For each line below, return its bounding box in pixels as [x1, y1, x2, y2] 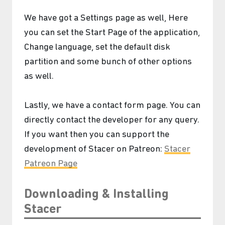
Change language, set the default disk [24, 43, 170, 53]
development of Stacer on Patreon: [24, 144, 164, 154]
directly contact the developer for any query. [24, 115, 199, 125]
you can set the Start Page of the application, [24, 28, 200, 38]
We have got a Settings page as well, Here [24, 14, 188, 24]
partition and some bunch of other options [24, 57, 192, 67]
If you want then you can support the [24, 130, 169, 140]
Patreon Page [24, 159, 77, 169]
